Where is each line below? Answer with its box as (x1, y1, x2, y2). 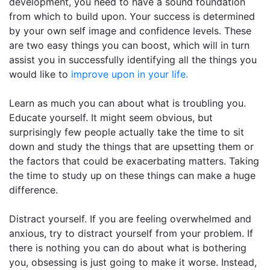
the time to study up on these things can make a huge (9, 169, 256, 181)
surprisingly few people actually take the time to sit (9, 126, 244, 138)
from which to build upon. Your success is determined (9, 10, 255, 22)
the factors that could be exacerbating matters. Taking (9, 155, 259, 167)
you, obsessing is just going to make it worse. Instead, (9, 256, 257, 268)
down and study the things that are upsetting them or (9, 140, 254, 152)
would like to (9, 68, 71, 80)
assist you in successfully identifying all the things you (9, 54, 257, 66)
